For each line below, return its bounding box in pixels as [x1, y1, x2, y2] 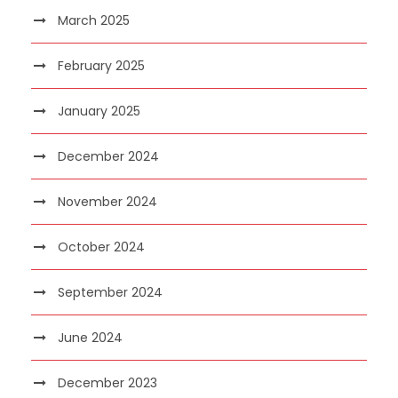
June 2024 [58, 328, 123, 346]
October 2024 [58, 237, 145, 256]
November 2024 [58, 192, 157, 211]
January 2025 [58, 101, 140, 120]
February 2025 [58, 56, 145, 75]
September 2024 [58, 283, 163, 301]
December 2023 [58, 373, 157, 392]
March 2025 [58, 11, 130, 29]
